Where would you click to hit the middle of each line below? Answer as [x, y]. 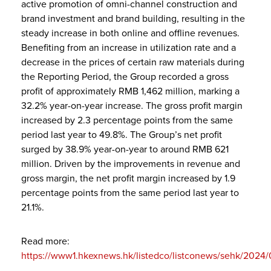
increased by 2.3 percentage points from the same [127, 120]
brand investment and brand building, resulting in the [133, 18]
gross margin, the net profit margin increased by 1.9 [128, 178]
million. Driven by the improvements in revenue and [131, 164]
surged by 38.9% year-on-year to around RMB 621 [125, 149]
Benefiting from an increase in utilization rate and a [129, 47]
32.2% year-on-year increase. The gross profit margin [132, 106]
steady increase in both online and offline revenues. [130, 33]
